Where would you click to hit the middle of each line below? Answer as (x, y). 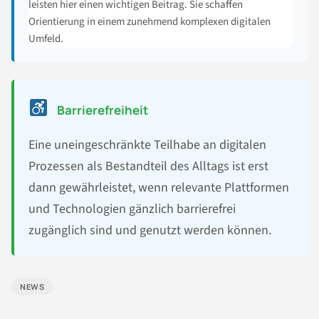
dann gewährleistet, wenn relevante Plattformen (159, 187)
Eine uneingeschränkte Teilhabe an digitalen (147, 145)
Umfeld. (46, 38)
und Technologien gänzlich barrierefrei (132, 209)
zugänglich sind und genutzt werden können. (150, 230)
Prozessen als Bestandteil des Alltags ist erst (148, 166)
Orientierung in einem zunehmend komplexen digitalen (150, 21)
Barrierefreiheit (102, 110)
